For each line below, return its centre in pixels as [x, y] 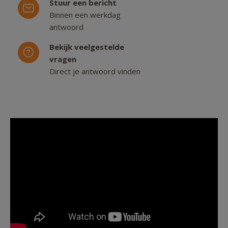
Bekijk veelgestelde [87, 47]
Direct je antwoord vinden [95, 72]
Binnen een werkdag [85, 15]
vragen [63, 59]
